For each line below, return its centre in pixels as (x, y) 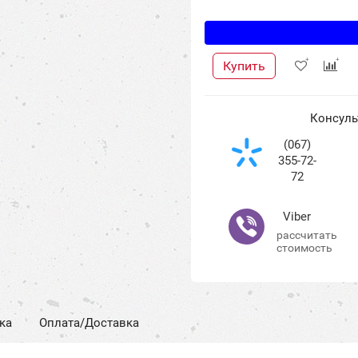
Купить (244, 66)
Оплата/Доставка (89, 323)
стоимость (304, 248)
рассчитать (307, 235)
